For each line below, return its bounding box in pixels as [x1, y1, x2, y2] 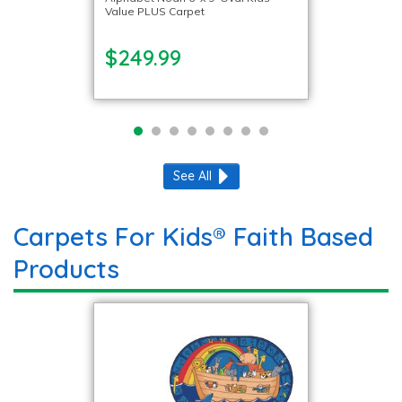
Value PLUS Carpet [105, 4, 205, 18]
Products [13, 253, 119, 284]
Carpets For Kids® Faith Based [13, 221, 373, 252]
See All [172, 168, 212, 184]
